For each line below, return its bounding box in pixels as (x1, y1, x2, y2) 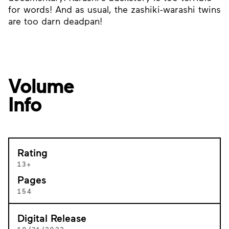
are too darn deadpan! (8, 15, 102, 27)
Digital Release (17, 212, 86, 224)
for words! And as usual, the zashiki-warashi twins (8, 4, 221, 15)
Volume (8, 73, 74, 98)
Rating (17, 146, 48, 158)
